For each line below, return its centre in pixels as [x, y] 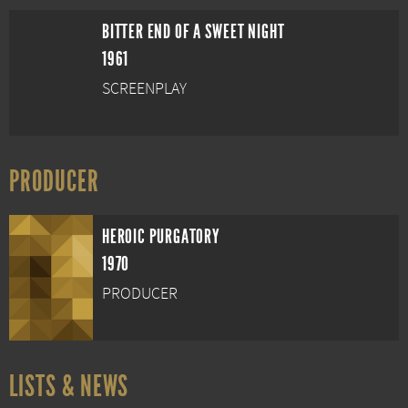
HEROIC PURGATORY [161, 237]
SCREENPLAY [144, 89]
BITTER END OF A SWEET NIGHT [194, 32]
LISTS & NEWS [69, 386]
